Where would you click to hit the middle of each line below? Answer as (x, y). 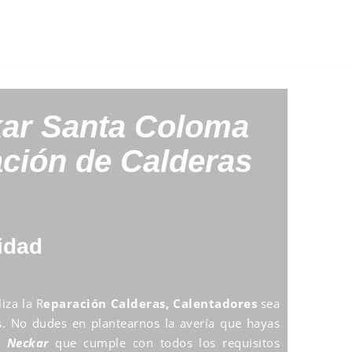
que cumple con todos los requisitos (164, 342)
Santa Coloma (145, 126)
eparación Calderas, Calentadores (150, 303)
